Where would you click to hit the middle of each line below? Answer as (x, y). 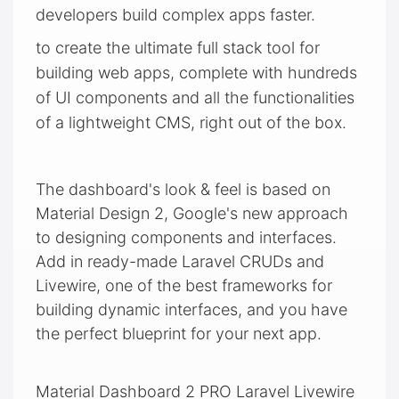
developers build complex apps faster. (175, 14)
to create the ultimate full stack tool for (178, 47)
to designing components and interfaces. (186, 237)
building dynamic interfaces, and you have (191, 309)
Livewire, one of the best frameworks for (184, 285)
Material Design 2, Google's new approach (192, 213)
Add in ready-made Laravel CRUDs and (180, 261)
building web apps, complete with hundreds (196, 72)
